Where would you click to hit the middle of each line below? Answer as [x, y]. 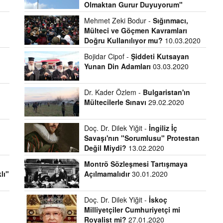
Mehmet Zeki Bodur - [118, 20]
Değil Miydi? [105, 148]
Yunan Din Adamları [118, 66]
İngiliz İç [163, 128]
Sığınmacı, [170, 20]
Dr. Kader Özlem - [113, 92]
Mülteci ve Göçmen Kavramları [135, 30]
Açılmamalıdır [107, 174]
